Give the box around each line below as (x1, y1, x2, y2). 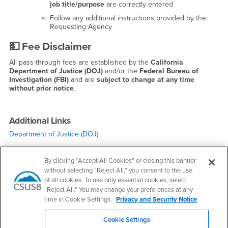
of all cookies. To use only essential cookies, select (44, 176, 187, 184)
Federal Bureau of (139, 67, 198, 76)
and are (68, 75, 97, 84)
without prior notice (9, 84, 74, 93)
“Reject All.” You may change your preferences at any (44, 186, 193, 194)
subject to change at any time (96, 75, 194, 84)
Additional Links (9, 116, 71, 127)
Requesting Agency (49, 22, 112, 32)
